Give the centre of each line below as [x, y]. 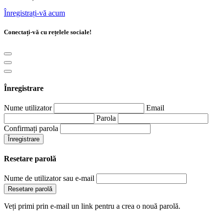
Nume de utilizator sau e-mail [49, 178]
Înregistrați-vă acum [34, 13]
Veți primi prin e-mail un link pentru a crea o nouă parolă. [92, 206]
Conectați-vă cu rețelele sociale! [48, 32]
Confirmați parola [31, 128]
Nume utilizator [28, 108]
